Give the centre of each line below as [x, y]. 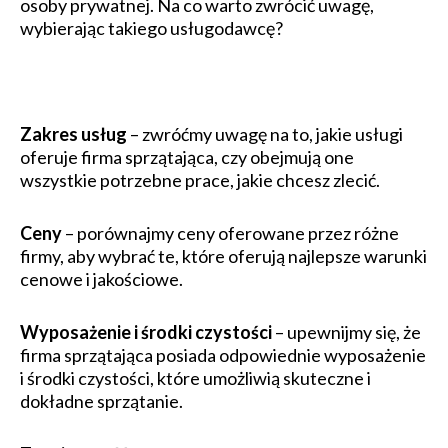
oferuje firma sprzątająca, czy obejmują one [187, 157]
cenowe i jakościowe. [101, 279]
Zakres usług [75, 134]
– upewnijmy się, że [348, 332]
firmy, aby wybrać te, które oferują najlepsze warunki [223, 256]
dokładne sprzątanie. [101, 401]
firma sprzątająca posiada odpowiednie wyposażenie [223, 355]
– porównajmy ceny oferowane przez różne [232, 233]
